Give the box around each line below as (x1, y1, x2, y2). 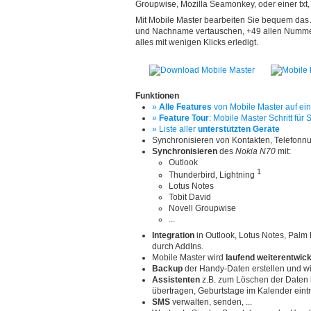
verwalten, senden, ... (170, 296, 252, 307)
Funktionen (135, 90, 179, 101)
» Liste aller (152, 124, 198, 134)
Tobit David (169, 192, 211, 202)
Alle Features (159, 101, 212, 112)
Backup (152, 263, 183, 274)
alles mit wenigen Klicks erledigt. (135, 37, 258, 48)
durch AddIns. (152, 241, 203, 251)
